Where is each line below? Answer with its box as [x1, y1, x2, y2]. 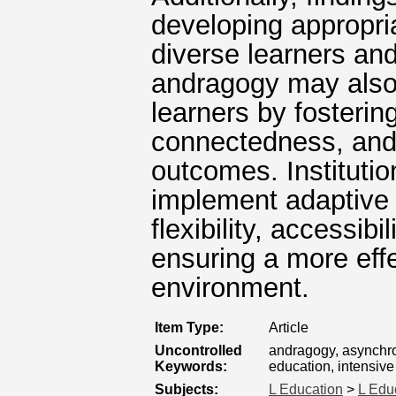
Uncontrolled [155, 343, 242, 358]
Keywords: [155, 359, 227, 374]
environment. [151, 272, 309, 303]
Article [269, 320, 308, 335]
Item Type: [155, 320, 224, 335]
